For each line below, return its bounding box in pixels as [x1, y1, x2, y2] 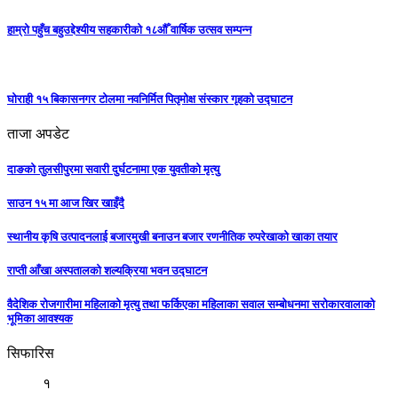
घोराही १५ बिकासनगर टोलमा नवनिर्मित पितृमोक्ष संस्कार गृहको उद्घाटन [7, 92, 292, 107]
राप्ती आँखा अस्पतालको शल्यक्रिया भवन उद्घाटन [7, 264, 207, 278]
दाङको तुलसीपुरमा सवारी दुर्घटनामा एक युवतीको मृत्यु [7, 162, 219, 176]
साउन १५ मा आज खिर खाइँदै [7, 195, 124, 210]
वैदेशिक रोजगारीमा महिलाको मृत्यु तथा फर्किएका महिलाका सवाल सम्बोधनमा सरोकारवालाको [7, 298, 375, 312]
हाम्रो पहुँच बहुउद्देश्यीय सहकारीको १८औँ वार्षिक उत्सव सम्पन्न [7, 22, 251, 36]
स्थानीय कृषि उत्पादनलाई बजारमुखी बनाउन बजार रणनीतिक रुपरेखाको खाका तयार [7, 229, 338, 243]
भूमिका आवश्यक [7, 312, 73, 326]
